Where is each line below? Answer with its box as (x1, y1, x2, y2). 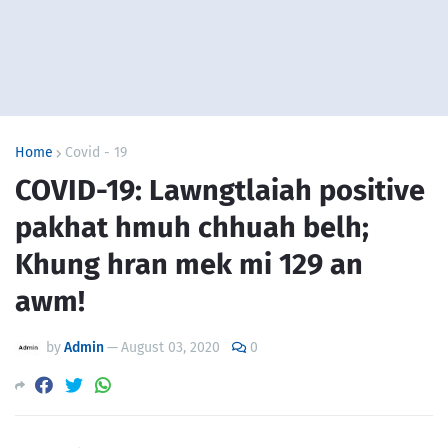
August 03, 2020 (121, 339, 220, 356)
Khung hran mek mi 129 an (15, 247, 363, 282)
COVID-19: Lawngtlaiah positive (15, 173, 425, 208)
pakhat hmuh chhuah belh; (15, 210, 369, 245)
